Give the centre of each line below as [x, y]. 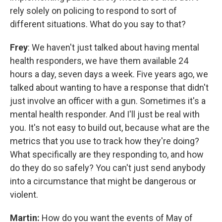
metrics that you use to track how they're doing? [105, 141]
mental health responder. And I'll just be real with [105, 114]
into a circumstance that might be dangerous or [103, 181]
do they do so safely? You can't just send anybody [108, 167]
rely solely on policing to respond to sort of [93, 10]
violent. [24, 194]
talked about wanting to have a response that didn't [109, 87]
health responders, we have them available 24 [99, 60]
